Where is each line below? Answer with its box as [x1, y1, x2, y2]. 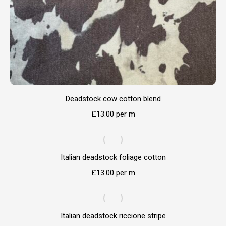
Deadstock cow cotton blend [65, 94, 161, 104]
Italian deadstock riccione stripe [60, 211, 166, 221]
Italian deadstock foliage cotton [60, 153, 166, 162]
